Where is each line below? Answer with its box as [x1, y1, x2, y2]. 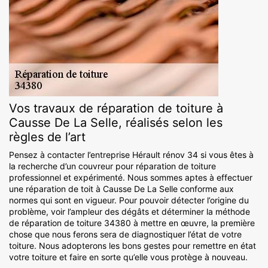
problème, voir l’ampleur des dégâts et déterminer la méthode [9, 206, 250, 217]
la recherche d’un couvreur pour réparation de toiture [9, 161, 216, 172]
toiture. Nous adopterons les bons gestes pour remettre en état [9, 240, 256, 251]
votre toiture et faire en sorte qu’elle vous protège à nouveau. [9, 252, 248, 263]
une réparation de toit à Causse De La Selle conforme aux [9, 184, 234, 194]
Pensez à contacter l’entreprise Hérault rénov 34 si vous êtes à [9, 150, 254, 160]
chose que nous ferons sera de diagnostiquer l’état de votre [9, 229, 242, 240]
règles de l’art [9, 130, 86, 145]
